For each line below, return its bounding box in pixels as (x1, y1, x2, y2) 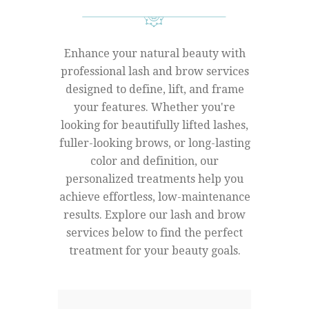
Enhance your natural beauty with (63, 46, 246, 60)
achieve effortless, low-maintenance (59, 190, 250, 203)
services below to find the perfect (66, 226, 243, 239)
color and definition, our (90, 154, 219, 168)
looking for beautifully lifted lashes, (61, 118, 248, 132)
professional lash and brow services (60, 64, 249, 78)
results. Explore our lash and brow (63, 208, 246, 221)
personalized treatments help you (66, 172, 243, 186)
